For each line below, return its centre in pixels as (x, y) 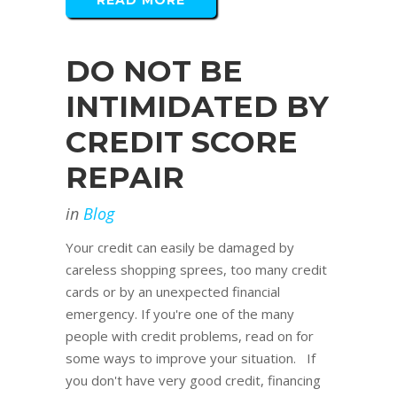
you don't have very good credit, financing (193, 381)
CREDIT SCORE (182, 142)
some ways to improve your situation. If (191, 358)
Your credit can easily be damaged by (180, 248)
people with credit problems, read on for (190, 336)
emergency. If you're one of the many (180, 314)
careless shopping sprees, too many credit (196, 270)
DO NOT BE (154, 71)
